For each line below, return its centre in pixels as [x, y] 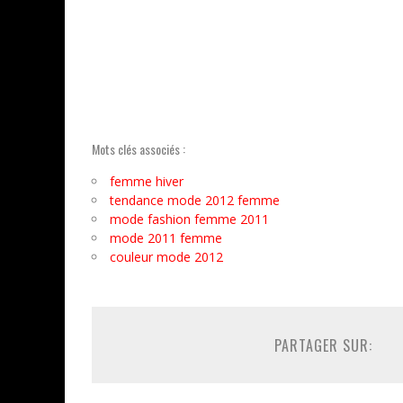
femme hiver [147, 181]
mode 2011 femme [166, 238]
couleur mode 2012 [166, 257]
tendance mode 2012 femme [195, 200]
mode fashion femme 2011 [189, 219]
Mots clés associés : [139, 149]
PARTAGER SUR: [323, 345]
